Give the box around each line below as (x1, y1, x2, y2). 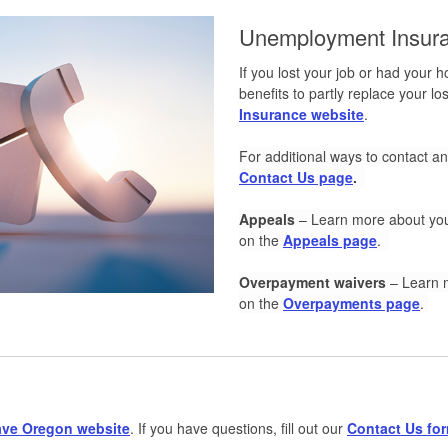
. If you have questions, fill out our (130, 417, 347, 438)
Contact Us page (239, 166, 353, 187)
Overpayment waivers (239, 271, 386, 292)
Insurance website (239, 103, 364, 124)
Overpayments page (283, 292, 420, 313)
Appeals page (283, 229, 377, 250)
